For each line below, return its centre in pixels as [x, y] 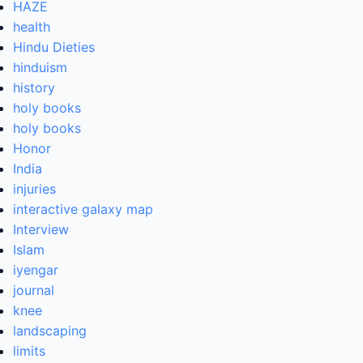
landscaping [50, 331]
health [32, 27]
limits [29, 351]
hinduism [40, 68]
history [34, 88]
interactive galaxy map [83, 209]
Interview [41, 230]
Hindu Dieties [54, 47]
